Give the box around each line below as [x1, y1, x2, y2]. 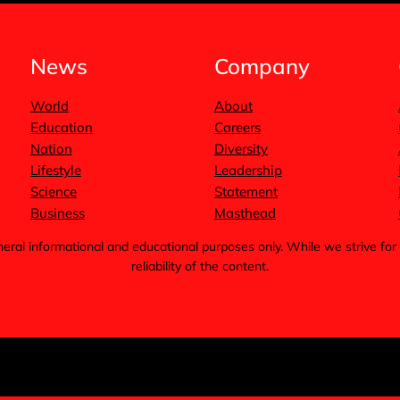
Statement [213, 183, 278, 201]
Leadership [213, 162, 282, 179]
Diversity [213, 140, 268, 158]
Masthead [213, 204, 276, 222]
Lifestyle [29, 162, 81, 179]
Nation [29, 140, 72, 158]
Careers [213, 119, 261, 137]
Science [29, 183, 77, 201]
